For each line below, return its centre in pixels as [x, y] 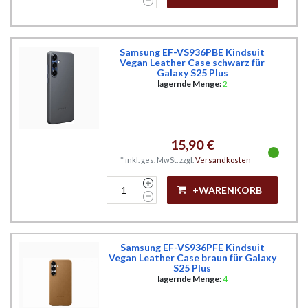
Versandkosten [223, 159]
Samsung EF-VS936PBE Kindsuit [192, 52]
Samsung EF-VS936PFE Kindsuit [192, 247]
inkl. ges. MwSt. [151, 159]
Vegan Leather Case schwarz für [192, 62]
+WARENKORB [227, 190]
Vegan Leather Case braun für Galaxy [192, 257]
